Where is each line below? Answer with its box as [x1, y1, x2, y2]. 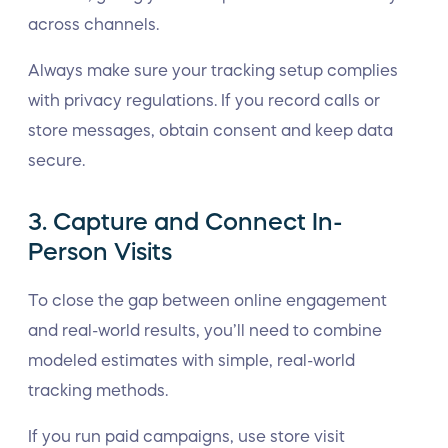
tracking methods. [28, 382, 168, 398]
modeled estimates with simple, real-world [28, 352, 355, 368]
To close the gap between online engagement [28, 292, 387, 308]
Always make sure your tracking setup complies [28, 62, 398, 78]
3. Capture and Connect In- [28, 210, 343, 234]
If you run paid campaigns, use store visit [28, 428, 345, 444]
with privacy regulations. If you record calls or [28, 92, 380, 108]
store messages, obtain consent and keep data [28, 122, 393, 138]
